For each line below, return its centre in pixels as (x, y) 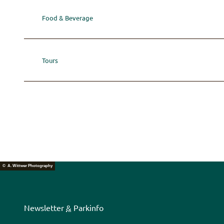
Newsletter (45, 208)
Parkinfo (87, 208)
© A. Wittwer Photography (27, 166)
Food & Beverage (67, 17)
